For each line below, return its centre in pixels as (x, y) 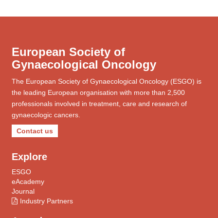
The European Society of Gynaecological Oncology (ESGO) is (107, 81)
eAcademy (28, 182)
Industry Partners (46, 201)
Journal (23, 191)
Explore (29, 157)
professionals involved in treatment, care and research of (99, 104)
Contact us (35, 131)
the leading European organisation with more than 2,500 (98, 92)
